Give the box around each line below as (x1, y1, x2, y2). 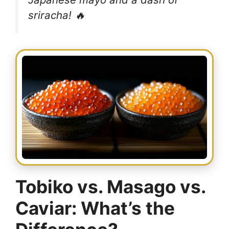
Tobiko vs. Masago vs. (15, 176, 205, 198)
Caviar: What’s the (15, 197, 175, 219)
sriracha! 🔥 (28, 9, 85, 22)
